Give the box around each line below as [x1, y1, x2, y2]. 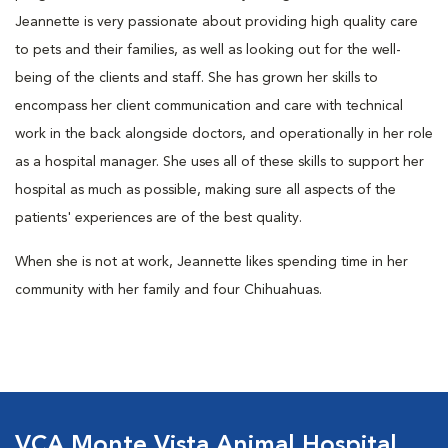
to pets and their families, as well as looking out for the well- [15, 42, 401, 57]
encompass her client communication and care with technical [15, 98, 403, 113]
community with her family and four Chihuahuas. [15, 282, 322, 297]
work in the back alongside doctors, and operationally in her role [15, 126, 433, 141]
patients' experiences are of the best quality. [15, 210, 302, 225]
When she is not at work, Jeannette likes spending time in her [15, 254, 408, 269]
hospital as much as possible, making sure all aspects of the [15, 182, 396, 197]
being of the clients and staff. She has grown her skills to [15, 70, 378, 85]
